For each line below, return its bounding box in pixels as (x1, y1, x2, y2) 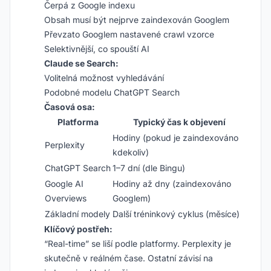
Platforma (57, 117, 99, 127)
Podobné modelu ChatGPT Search (44, 87, 180, 97)
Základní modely (45, 209, 110, 219)
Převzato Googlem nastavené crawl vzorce (44, 29, 214, 39)
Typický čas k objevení (132, 117, 226, 127)
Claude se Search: (44, 58, 119, 68)
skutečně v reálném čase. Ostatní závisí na (44, 253, 213, 263)
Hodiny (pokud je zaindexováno (113, 132, 238, 143)
